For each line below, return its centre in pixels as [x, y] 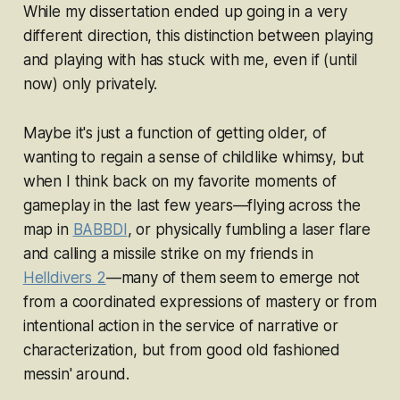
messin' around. [76, 374]
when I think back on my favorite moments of [179, 181]
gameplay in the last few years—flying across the [192, 205]
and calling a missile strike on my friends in [168, 253]
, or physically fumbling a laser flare [249, 229]
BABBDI [100, 229]
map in [48, 229]
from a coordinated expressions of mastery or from [200, 301]
